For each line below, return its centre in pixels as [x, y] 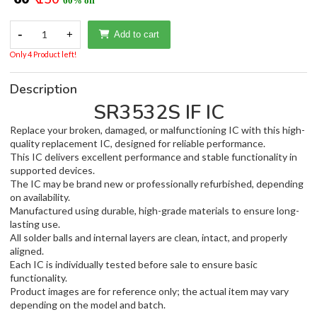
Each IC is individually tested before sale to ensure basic [134, 264]
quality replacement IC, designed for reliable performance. [138, 143]
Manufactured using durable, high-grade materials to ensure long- [155, 210]
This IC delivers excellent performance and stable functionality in [154, 156]
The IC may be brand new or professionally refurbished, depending [157, 183]
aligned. [27, 250]
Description [44, 89]
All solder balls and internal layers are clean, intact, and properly [149, 237]
